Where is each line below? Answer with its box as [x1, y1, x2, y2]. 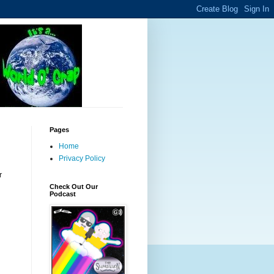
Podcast [50, 190, 76, 198]
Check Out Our [50, 183, 98, 190]
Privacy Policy [59, 154, 105, 163]
